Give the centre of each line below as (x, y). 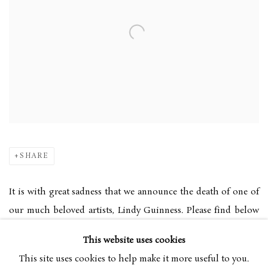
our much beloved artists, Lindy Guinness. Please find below (134, 210)
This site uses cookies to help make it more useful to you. (134, 259)
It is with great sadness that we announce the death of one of (134, 192)
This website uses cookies (134, 240)
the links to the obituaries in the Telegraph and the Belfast (134, 229)
